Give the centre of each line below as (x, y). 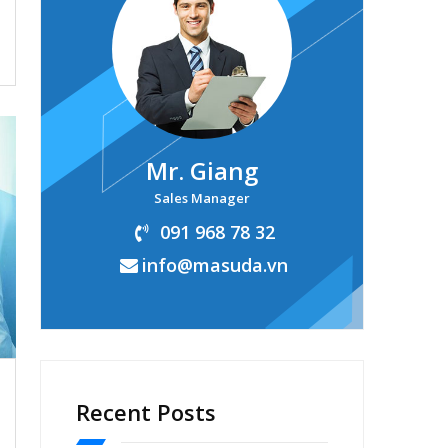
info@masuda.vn (214, 265)
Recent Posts (146, 412)
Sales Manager (202, 198)
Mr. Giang (202, 170)
